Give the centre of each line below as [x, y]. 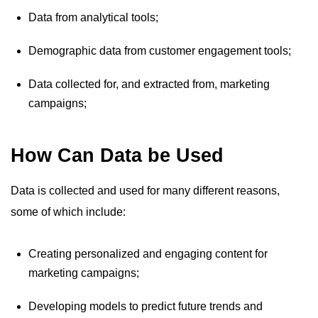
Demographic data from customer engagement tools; [160, 51]
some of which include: [68, 212]
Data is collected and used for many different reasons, [145, 191]
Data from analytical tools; [93, 17]
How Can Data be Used [117, 155]
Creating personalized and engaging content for [148, 254]
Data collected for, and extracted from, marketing [149, 84]
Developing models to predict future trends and [146, 306]
